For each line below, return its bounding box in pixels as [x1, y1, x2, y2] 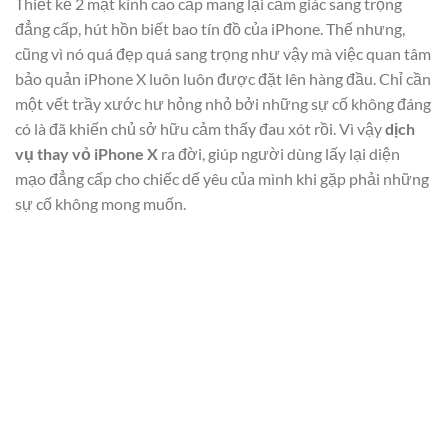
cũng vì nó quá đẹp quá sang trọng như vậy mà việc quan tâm [15, 44, 431, 64]
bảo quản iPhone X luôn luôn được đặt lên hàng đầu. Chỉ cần [15, 69, 431, 89]
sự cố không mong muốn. [15, 194, 186, 214]
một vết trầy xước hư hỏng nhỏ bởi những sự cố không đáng [15, 94, 431, 114]
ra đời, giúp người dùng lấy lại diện [158, 144, 400, 164]
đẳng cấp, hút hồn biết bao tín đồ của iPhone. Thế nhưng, [15, 19, 405, 39]
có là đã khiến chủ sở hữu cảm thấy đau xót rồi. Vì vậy [15, 119, 385, 139]
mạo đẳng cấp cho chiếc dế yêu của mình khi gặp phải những [15, 169, 429, 189]
